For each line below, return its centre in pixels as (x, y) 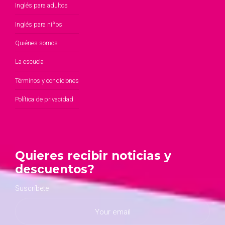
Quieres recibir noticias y (93, 156)
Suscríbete (32, 188)
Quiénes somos (36, 43)
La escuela (29, 62)
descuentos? (55, 169)
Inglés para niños (39, 24)
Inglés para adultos (41, 6)
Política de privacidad (44, 99)
